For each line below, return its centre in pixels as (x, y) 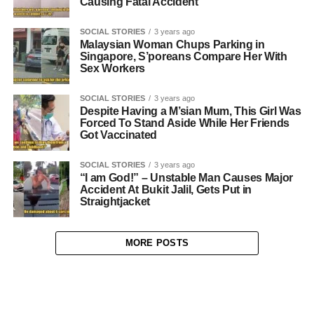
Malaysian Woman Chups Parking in (172, 45)
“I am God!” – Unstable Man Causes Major (186, 178)
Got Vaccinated (118, 135)
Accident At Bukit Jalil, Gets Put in (166, 190)
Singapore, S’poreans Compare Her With (183, 56)
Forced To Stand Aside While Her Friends (185, 123)
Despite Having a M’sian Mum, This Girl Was (190, 111)
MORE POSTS (157, 243)
